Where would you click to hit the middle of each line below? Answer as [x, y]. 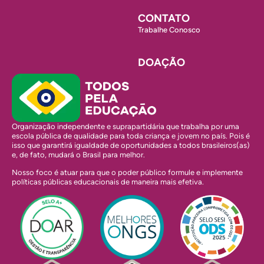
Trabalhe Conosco [169, 30]
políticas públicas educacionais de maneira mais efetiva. [108, 182]
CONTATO [164, 19]
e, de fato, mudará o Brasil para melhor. [78, 154]
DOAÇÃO [161, 63]
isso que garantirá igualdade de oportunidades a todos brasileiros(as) [131, 145]
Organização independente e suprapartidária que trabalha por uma [126, 126]
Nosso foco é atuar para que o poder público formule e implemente [127, 173]
